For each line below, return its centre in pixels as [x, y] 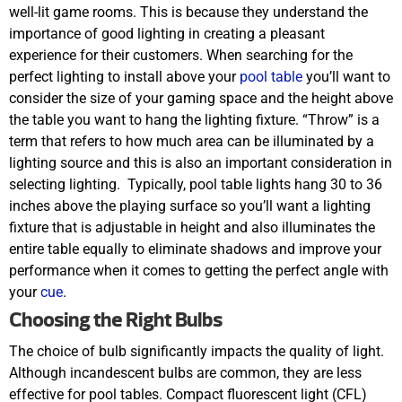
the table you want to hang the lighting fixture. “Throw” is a [194, 120]
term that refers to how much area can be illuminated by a [192, 142]
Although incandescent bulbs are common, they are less [185, 372]
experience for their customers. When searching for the [181, 56]
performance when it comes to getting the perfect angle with [199, 271]
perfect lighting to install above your [124, 77]
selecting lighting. [66, 185]
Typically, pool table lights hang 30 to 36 [255, 185]
